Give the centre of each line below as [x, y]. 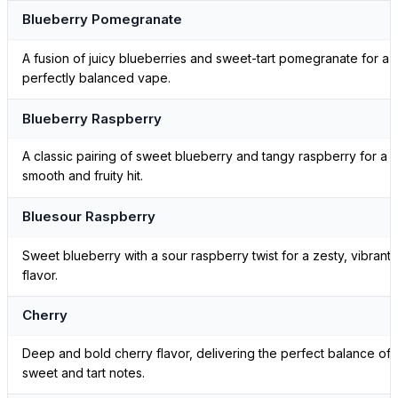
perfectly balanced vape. [96, 78]
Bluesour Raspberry [89, 217]
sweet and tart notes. [84, 373]
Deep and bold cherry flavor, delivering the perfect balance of [207, 354]
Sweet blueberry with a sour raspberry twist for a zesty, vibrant [207, 255]
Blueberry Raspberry [92, 118]
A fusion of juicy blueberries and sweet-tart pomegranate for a [206, 59]
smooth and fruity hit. [83, 176]
